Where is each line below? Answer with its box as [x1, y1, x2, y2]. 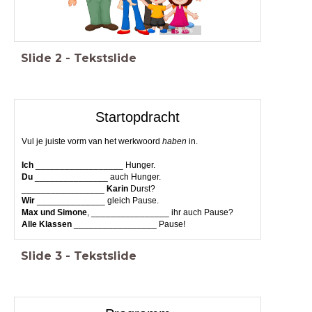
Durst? [127, 183, 155, 194]
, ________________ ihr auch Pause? [86, 207, 233, 217]
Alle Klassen [21, 219, 72, 229]
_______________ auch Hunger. [32, 171, 161, 182]
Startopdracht [95, 109, 180, 125]
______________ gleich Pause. [34, 195, 159, 205]
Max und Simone [21, 207, 87, 217]
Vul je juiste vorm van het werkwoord [21, 136, 162, 146]
